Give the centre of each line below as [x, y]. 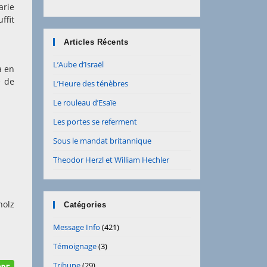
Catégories [85, 205]
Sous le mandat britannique [102, 141]
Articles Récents [96, 42]
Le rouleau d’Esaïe [85, 103]
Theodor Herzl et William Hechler [111, 160]
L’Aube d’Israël [78, 64]
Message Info [77, 227]
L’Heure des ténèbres [91, 83]
